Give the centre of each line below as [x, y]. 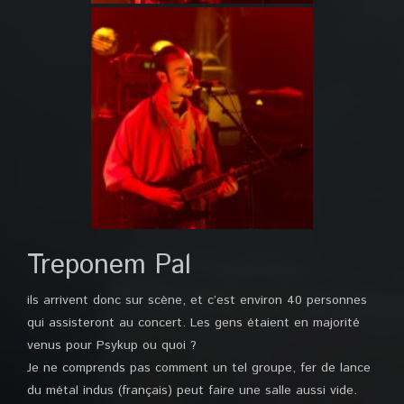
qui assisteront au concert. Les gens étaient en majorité [193, 323]
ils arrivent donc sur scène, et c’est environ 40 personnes [197, 300]
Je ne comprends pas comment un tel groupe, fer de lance [199, 368]
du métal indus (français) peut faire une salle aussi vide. [192, 390]
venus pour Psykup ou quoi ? [112, 345]
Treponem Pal [109, 266]
